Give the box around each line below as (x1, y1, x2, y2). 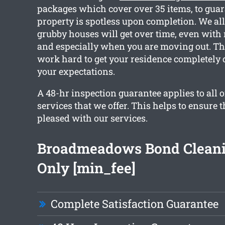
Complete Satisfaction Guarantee (50, 196, 218, 211)
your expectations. (37, 65, 115, 78)
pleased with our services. (37, 112, 148, 125)
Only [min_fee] (37, 159, 136, 178)
